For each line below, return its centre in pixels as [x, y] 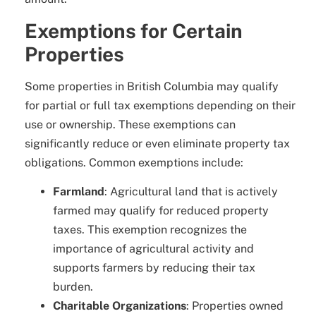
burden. [73, 286]
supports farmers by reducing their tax [154, 267]
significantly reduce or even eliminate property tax [157, 143]
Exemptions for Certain [134, 30]
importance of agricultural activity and [153, 248]
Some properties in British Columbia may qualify [152, 86]
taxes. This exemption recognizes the [150, 229]
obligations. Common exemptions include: [134, 162]
